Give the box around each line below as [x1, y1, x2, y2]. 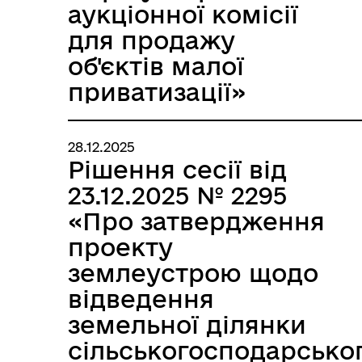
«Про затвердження [68, 208, 325, 234]
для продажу [68, 27, 235, 53]
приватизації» [68, 78, 246, 105]
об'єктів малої [68, 53, 244, 79]
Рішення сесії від [68, 156, 287, 183]
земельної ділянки [68, 311, 306, 338]
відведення [68, 285, 214, 312]
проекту [68, 234, 173, 260]
